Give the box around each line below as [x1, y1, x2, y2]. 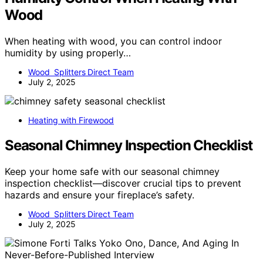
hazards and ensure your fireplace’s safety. [5, 188, 194, 201]
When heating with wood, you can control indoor [5, 35, 222, 47]
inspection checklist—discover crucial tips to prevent [5, 177, 241, 189]
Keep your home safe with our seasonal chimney [5, 165, 220, 177]
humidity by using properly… [5, 46, 131, 59]
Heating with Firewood [28, 114, 114, 125]
